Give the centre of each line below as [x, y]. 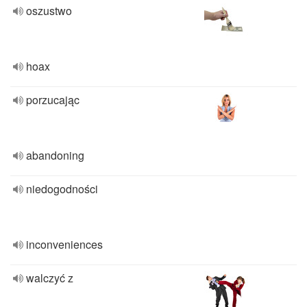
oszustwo [49, 11]
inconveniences [64, 244]
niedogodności [62, 189]
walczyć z [50, 278]
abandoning [55, 155]
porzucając [53, 100]
